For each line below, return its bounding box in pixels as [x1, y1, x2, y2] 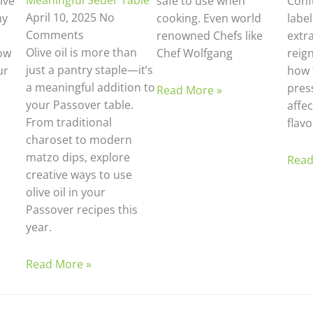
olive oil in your [26, 184, 106, 200]
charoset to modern [26, 132, 133, 147]
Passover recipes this [26, 202, 138, 217]
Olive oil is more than [26, 45, 138, 60]
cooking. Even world [156, 10, 261, 27]
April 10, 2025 [26, 10, 100, 25]
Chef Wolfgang [156, 45, 233, 61]
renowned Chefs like [156, 28, 263, 44]
